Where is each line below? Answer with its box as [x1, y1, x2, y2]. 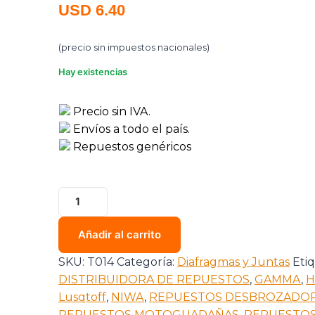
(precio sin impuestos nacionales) [58, 42, 210, 53]
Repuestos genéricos [70, 140, 191, 154]
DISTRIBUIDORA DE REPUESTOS [58, 273, 250, 287]
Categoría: [117, 255, 177, 269]
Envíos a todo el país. [70, 122, 190, 136]
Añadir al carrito [78, 228, 161, 242]
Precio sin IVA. [70, 105, 150, 119]
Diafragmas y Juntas [177, 255, 290, 269]
